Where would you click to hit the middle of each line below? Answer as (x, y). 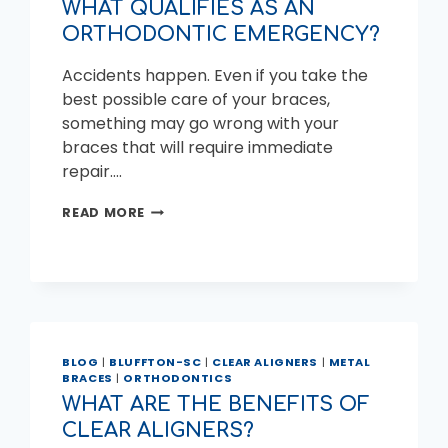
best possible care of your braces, (196, 100)
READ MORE (104, 213)
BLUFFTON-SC (155, 362)
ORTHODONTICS (178, 378)
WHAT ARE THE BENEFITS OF (216, 404)
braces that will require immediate (198, 148)
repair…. (92, 172)
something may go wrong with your (201, 124)
